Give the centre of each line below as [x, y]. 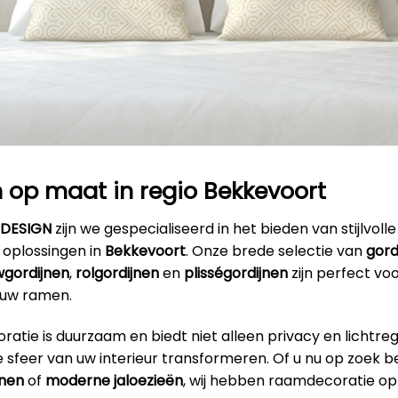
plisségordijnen [236, 273]
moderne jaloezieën [114, 380]
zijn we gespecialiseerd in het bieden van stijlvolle [224, 228]
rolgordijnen [117, 273]
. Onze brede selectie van [276, 251]
